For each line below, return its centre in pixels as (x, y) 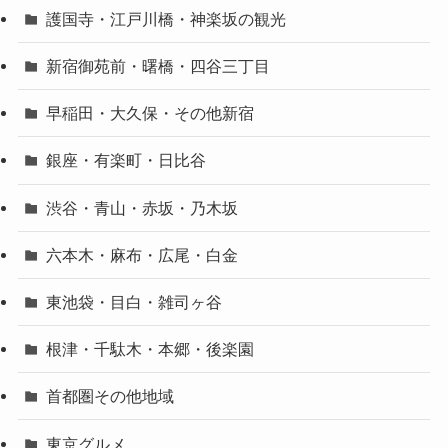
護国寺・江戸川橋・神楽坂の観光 (166, 18)
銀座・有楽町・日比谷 (126, 160)
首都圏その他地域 (110, 396)
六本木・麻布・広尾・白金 (142, 254)
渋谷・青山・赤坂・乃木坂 (142, 207)
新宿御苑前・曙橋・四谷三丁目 (158, 66)
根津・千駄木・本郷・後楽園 (150, 349)
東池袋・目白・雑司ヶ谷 (134, 302)
